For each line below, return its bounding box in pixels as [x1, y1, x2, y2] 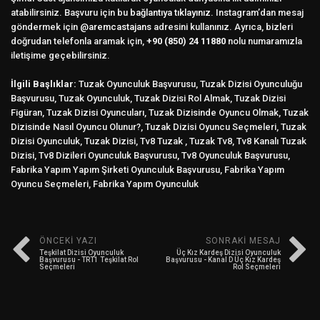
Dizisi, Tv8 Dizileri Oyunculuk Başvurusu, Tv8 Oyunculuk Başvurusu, [11, 149, 290, 161]
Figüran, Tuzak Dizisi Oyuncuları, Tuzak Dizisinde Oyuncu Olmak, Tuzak [11, 106, 309, 118]
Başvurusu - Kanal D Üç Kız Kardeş [166, 255, 281, 264]
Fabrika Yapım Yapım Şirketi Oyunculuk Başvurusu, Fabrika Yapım [11, 164, 284, 175]
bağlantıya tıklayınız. [130, 6, 214, 18]
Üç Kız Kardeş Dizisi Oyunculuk [176, 248, 281, 256]
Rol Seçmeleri [233, 262, 281, 271]
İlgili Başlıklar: [11, 78, 76, 89]
